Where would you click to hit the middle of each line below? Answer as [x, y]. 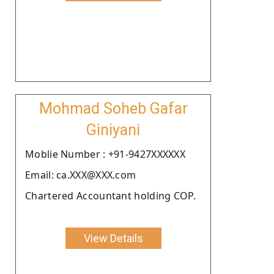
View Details [113, 238]
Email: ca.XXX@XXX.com [81, 175]
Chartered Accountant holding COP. [110, 195]
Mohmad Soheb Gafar [113, 108]
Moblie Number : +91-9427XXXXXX [105, 154]
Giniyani [113, 130]
